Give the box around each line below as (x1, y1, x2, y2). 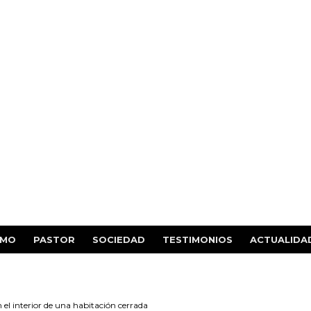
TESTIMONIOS (162, 234, 233, 245)
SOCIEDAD (92, 234, 145, 245)
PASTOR (33, 234, 75, 245)
